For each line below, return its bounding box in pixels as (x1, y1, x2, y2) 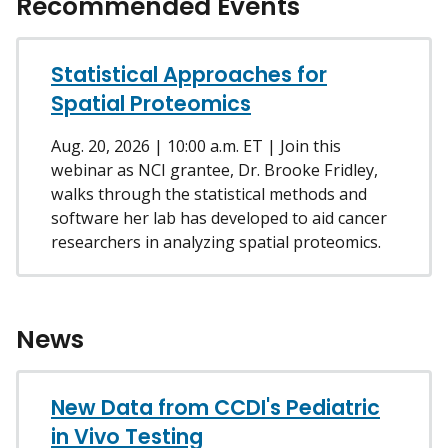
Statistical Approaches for (51, 59, 327, 89)
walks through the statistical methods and (51, 182, 367, 205)
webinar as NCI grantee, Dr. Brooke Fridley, (51, 158, 378, 181)
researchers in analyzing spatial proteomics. (51, 230, 381, 253)
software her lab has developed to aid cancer (51, 206, 387, 229)
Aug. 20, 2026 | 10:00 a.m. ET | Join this (51, 134, 341, 157)
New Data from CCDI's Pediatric (51, 392, 380, 422)
